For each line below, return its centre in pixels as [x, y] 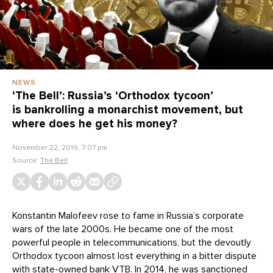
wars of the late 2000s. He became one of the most [123, 229]
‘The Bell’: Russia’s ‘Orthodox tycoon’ [113, 95]
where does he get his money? [95, 123]
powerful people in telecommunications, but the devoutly [132, 242]
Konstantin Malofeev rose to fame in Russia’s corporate [128, 215]
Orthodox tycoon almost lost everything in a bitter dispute [134, 256]
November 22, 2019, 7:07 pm [60, 147]
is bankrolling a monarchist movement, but [128, 109]
